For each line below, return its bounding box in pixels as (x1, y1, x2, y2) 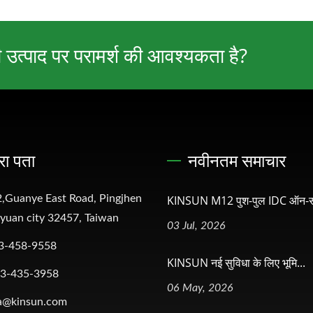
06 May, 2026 (167, 282, 233, 293)
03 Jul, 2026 (167, 219, 226, 231)
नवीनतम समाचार (188, 148, 286, 172)
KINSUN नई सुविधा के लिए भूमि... (167, 254, 305, 270)
